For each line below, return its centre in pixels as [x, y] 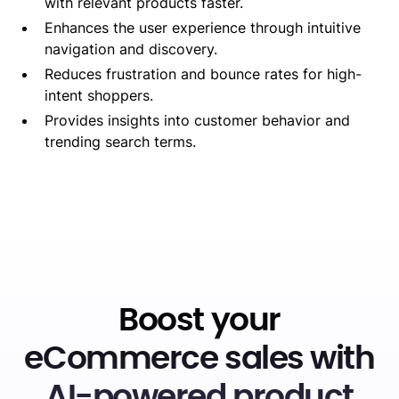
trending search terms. [121, 141]
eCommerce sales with [199, 358]
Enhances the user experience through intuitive [203, 27]
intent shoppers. [99, 95]
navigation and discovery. [131, 49]
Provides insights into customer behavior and [198, 120]
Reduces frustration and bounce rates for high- [204, 73]
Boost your [199, 320]
